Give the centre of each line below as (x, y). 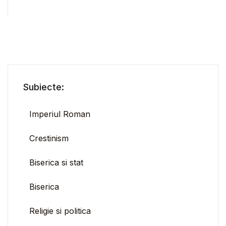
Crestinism (49, 138)
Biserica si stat (56, 162)
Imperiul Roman (60, 114)
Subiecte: (44, 87)
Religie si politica (60, 211)
